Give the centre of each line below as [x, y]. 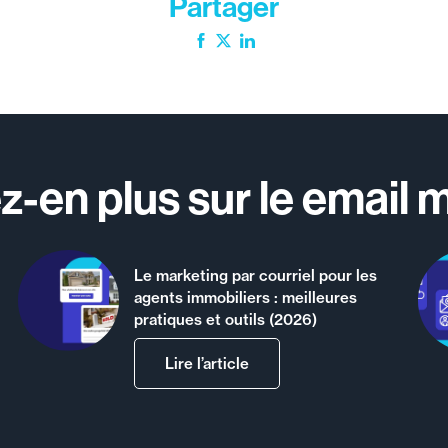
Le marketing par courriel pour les [256, 275]
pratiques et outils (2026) [226, 319]
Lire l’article [207, 364]
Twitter [255, 42]
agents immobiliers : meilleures [246, 297]
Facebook [242, 42]
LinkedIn [285, 42]
